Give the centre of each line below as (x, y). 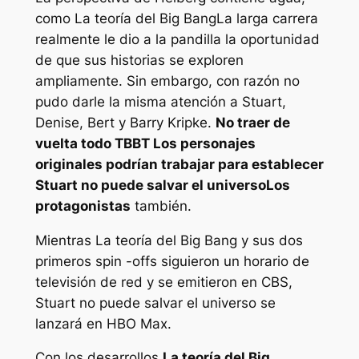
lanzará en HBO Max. (103, 323)
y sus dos (270, 240)
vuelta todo (75, 143)
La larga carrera (267, 18)
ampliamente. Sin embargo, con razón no (167, 81)
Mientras (65, 240)
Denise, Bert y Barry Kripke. (125, 122)
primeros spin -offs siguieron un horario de (172, 261)
